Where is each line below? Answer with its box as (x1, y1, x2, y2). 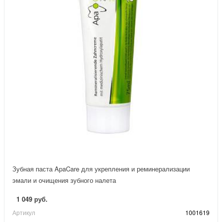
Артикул (12, 208, 35, 217)
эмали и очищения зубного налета (12, 175, 116, 185)
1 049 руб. (16, 194, 48, 204)
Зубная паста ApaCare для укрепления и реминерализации (12, 164, 190, 174)
